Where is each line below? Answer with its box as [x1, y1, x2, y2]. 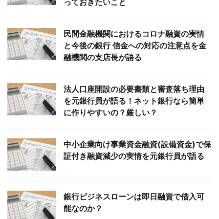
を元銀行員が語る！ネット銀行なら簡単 [64, 95, 204, 106]
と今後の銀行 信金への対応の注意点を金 [64, 40, 206, 50]
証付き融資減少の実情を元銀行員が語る [64, 151, 204, 161]
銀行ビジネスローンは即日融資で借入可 [64, 192, 204, 202]
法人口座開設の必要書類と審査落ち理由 [64, 84, 204, 94]
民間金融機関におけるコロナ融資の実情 [64, 28, 204, 39]
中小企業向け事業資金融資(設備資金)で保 [64, 139, 211, 149]
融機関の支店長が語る [64, 52, 142, 62]
